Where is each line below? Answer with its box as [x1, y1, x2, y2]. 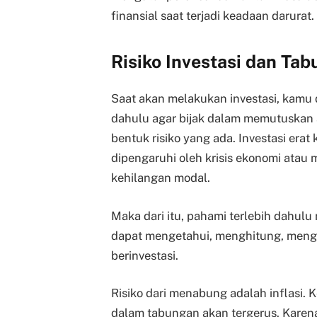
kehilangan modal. [111, 170, 210, 185]
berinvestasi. [111, 248, 178, 263]
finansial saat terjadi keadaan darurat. [111, 8, 314, 23]
